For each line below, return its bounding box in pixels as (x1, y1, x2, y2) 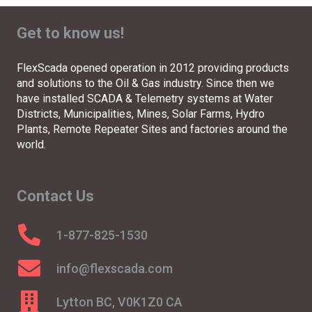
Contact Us (17, 187, 94, 205)
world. (17, 138, 46, 152)
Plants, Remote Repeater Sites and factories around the (17, 123, 288, 136)
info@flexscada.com (56, 260, 173, 276)
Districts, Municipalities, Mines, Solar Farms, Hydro (17, 107, 265, 121)
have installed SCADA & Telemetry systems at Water (17, 92, 273, 106)
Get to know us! (17, 24, 124, 42)
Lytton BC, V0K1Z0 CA (56, 294, 182, 309)
